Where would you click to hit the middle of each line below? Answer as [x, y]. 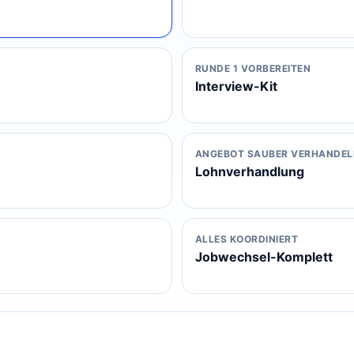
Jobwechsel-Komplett [264, 257]
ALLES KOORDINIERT [247, 239]
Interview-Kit [236, 86]
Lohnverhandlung [250, 171]
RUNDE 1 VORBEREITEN [253, 68]
